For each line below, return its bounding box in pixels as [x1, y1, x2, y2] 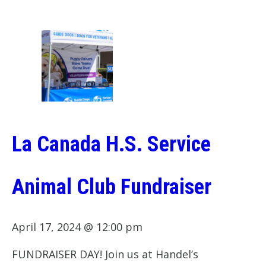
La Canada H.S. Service [12, 132, 211, 157]
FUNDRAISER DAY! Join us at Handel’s [12, 247, 198, 262]
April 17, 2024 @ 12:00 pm [12, 220, 142, 235]
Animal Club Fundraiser [12, 175, 211, 200]
